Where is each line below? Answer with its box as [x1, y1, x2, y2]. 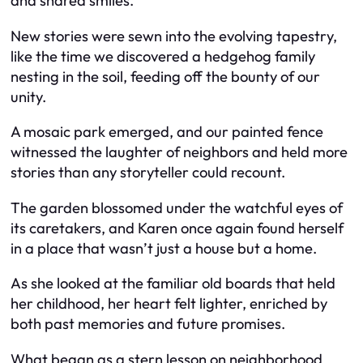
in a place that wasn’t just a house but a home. [11, 238, 317, 258]
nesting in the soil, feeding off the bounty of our [11, 66, 320, 86]
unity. [11, 87, 46, 106]
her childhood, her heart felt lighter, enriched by [11, 294, 327, 314]
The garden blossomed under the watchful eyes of [11, 198, 343, 217]
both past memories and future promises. [11, 314, 285, 334]
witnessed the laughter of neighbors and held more [11, 143, 348, 162]
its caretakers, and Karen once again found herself [11, 218, 344, 237]
